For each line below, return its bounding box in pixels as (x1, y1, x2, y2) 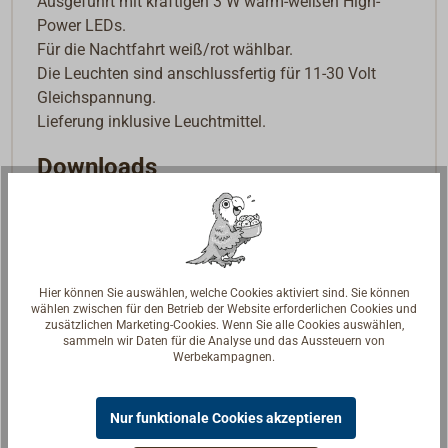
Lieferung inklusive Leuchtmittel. (37, 112, 267, 132)
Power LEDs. (37, 16, 127, 36)
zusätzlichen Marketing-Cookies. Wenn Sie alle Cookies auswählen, (44, 317, 404, 332)
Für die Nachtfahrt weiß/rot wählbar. (37, 40, 294, 60)
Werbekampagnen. (173, 349, 275, 364)
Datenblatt (52, 199, 127, 219)
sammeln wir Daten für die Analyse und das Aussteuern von (63, 333, 385, 348)
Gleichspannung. (37, 88, 157, 108)
